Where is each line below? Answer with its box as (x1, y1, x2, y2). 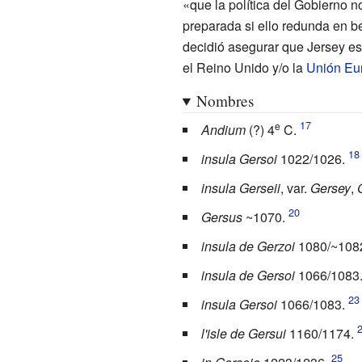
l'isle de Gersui (200, 323, 286, 343)
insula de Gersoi (200, 265, 295, 284)
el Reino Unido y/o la (182, 57, 306, 77)
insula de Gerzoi (200, 236, 295, 255)
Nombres (196, 90, 254, 111)
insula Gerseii (200, 178, 280, 197)
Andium (200, 120, 246, 139)
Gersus (200, 207, 242, 226)
